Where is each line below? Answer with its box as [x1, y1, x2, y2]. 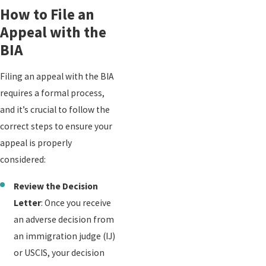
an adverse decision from [14, 213, 115, 225]
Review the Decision [14, 180, 99, 192]
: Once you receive [41, 197, 112, 208]
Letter [14, 197, 42, 208]
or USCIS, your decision [14, 246, 105, 258]
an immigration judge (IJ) [14, 230, 116, 242]
